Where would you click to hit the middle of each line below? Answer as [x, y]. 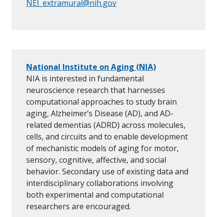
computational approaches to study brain [101, 102]
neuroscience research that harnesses [96, 90]
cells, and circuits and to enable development [107, 137]
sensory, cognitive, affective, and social [96, 160]
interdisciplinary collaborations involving [100, 183]
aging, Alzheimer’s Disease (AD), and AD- [100, 114]
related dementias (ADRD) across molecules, [106, 125]
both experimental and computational [95, 195]
